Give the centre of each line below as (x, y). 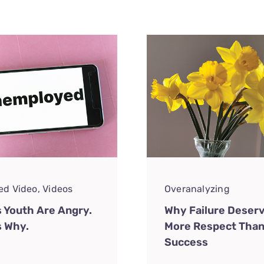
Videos (58, 189)
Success (186, 242)
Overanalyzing (197, 189)
